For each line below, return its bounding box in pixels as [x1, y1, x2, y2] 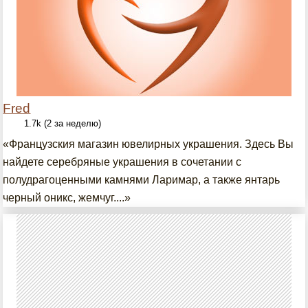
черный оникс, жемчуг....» [3, 192, 131, 203]
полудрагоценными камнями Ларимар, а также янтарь [3, 174, 280, 186]
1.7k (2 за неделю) [24, 118, 102, 129]
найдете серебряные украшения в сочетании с [3, 156, 242, 168]
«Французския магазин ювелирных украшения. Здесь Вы [3, 138, 294, 150]
